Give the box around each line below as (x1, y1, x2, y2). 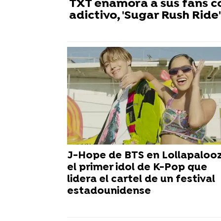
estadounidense (67, 184, 151, 197)
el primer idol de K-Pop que (67, 161, 207, 174)
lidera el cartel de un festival (67, 173, 215, 185)
